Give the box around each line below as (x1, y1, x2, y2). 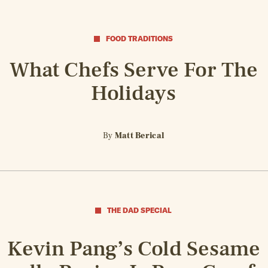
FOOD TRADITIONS (106, 33, 173, 43)
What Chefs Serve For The (9, 56, 258, 84)
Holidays (91, 79, 176, 107)
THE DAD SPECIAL (107, 206, 172, 215)
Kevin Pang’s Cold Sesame (7, 234, 260, 263)
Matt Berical (114, 130, 165, 142)
